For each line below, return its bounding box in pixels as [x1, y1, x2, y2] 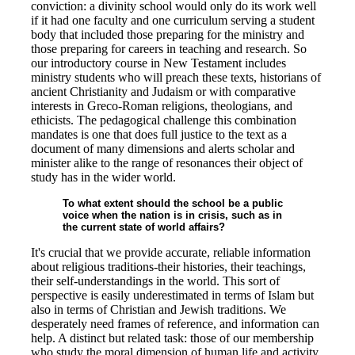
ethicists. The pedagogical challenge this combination [31, 113, 296, 127]
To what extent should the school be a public [63, 197, 283, 209]
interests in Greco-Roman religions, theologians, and [31, 99, 292, 113]
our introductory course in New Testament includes [31, 56, 286, 70]
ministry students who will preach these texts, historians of [31, 71, 321, 84]
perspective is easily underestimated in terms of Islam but [31, 288, 314, 302]
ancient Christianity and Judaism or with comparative [31, 85, 296, 98]
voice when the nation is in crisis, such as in [63, 209, 282, 221]
